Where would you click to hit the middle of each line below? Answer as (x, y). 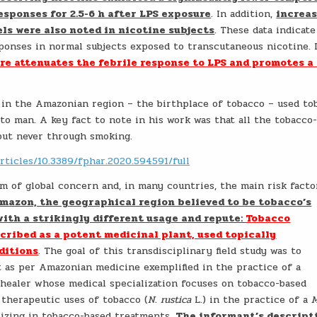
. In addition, (244, 14)
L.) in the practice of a (252, 300)
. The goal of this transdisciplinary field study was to (170, 251)
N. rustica (170, 300)
